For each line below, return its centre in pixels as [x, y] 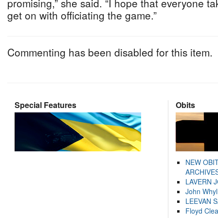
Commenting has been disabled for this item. [110, 52]
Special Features [45, 105]
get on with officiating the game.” [82, 15]
